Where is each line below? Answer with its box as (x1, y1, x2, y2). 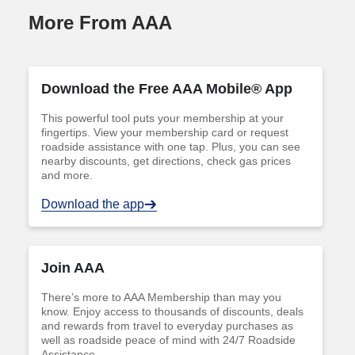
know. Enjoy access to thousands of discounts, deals (41, 304, 303, 318)
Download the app (41, 197, 144, 211)
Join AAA (41, 259, 105, 276)
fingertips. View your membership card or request (41, 125, 288, 139)
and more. (41, 168, 93, 181)
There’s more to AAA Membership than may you (41, 290, 281, 303)
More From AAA (29, 11, 172, 33)
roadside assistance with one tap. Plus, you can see (41, 139, 300, 153)
